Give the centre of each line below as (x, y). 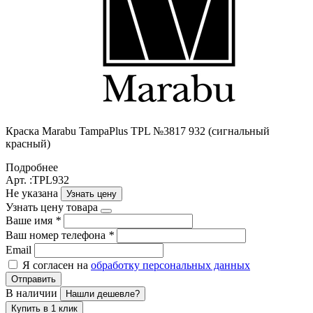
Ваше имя (30, 220)
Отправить (34, 279)
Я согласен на (57, 265)
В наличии (33, 293)
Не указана (33, 193)
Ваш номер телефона (57, 235)
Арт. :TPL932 (37, 180)
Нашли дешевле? (103, 293)
